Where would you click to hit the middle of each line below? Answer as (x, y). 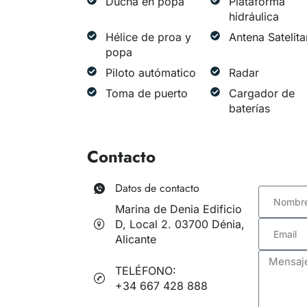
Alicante (136, 240)
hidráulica (254, 17)
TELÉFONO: (146, 271)
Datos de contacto (157, 188)
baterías (249, 109)
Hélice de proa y (148, 37)
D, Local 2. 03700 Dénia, (180, 224)
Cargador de (261, 94)
